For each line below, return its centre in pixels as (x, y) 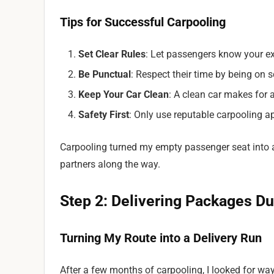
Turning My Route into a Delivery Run (161, 238)
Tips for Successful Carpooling (143, 22)
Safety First (104, 115)
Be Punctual (105, 74)
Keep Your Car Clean (124, 94)
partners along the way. (110, 164)
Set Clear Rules (112, 54)
